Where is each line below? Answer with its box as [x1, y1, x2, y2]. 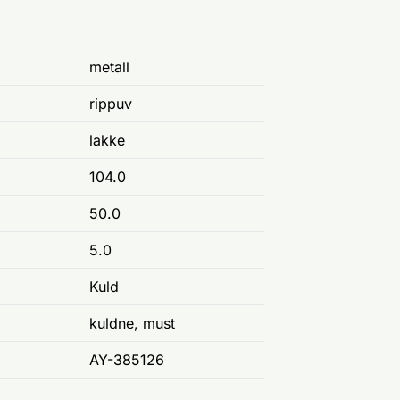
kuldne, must [89, 314, 175, 332]
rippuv [89, 95, 132, 112]
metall [89, 58, 129, 76]
